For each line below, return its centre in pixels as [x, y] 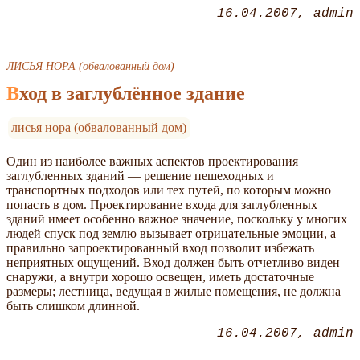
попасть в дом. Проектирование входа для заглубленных [162, 205]
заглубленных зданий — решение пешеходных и [140, 176]
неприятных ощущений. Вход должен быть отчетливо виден [173, 263]
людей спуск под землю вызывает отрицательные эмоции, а [171, 234]
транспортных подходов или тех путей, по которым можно [169, 190]
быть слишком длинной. [73, 306]
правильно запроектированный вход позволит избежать [160, 248]
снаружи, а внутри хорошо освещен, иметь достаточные [160, 277]
